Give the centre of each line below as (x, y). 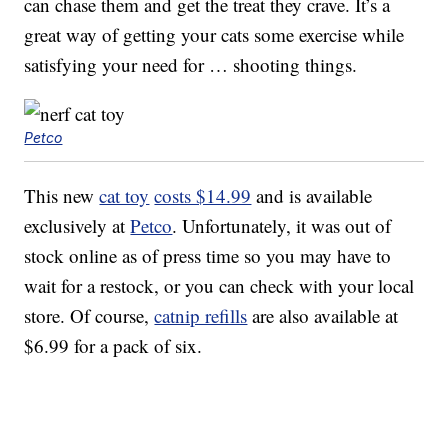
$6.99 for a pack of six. (113, 346)
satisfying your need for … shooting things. (191, 65)
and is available (312, 196)
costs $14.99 (203, 196)
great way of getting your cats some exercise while (214, 35)
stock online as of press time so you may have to (208, 256)
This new (62, 196)
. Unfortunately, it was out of (282, 226)
